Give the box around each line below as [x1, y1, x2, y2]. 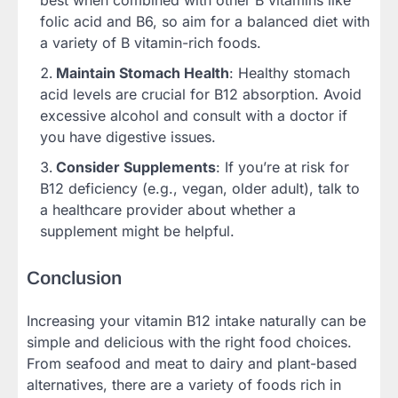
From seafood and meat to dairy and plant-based [27, 354, 357, 373]
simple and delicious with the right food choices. [27, 333, 352, 352]
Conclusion [27, 267, 122, 289]
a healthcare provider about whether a [40, 200, 296, 219]
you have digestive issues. [40, 127, 216, 146]
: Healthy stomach [229, 63, 350, 82]
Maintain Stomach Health [56, 63, 229, 82]
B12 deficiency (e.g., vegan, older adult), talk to [40, 179, 360, 197]
